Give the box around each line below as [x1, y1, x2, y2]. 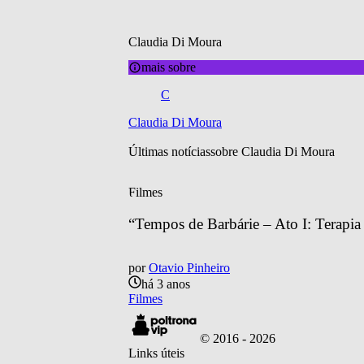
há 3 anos [141, 277, 190, 292]
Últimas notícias [128, 144, 210, 158]
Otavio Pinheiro [149, 261, 230, 275]
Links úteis [128, 346, 184, 361]
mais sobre [141, 59, 196, 74]
